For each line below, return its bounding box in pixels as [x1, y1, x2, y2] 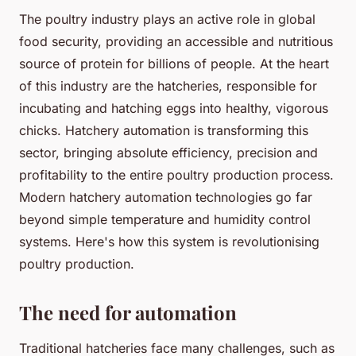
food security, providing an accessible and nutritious [19, 33, 333, 49]
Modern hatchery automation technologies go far [19, 188, 312, 205]
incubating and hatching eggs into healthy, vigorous [19, 99, 328, 116]
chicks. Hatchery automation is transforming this [19, 122, 308, 138]
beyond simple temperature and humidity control [19, 211, 311, 227]
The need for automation [19, 299, 237, 325]
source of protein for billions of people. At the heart [19, 55, 329, 72]
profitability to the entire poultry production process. [19, 166, 334, 183]
